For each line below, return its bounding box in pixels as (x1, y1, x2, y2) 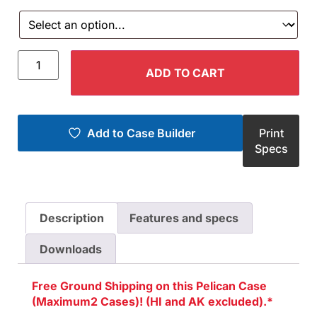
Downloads (40, 241, 103, 256)
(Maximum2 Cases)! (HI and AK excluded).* (32, 294, 273, 309)
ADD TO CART (145, 66, 225, 81)
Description (40, 211, 105, 226)
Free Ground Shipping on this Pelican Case (32, 279, 267, 294)
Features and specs (129, 211, 238, 226)
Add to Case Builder (86, 126, 195, 141)
